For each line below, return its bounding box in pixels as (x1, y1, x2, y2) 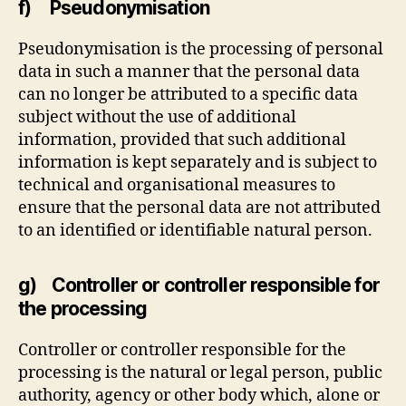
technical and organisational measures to (18, 174, 335, 196)
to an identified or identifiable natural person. (18, 219, 372, 241)
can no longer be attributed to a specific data (18, 83, 358, 105)
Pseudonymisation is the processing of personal (18, 38, 383, 60)
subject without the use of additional (18, 106, 296, 128)
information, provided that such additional (18, 129, 346, 150)
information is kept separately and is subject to (18, 151, 377, 173)
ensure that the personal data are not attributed (18, 197, 381, 218)
